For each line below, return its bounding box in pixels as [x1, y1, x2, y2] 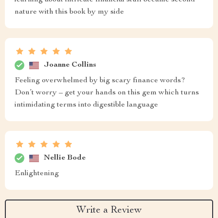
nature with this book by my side [15, 8, 124, 16]
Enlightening [15, 170, 59, 178]
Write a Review [76, 205, 142, 216]
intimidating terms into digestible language [15, 101, 158, 109]
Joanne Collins [44, 61, 96, 69]
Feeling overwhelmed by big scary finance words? [15, 77, 185, 85]
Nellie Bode [44, 154, 86, 162]
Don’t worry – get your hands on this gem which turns [15, 89, 199, 97]
